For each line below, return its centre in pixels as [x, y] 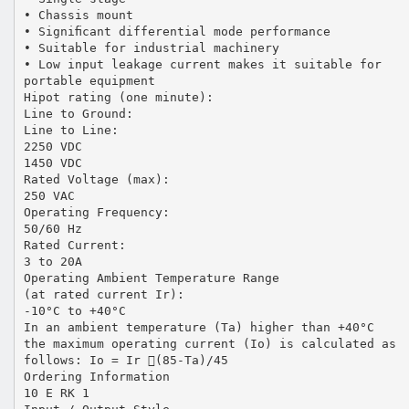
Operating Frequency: [96, 212]
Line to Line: [71, 130]
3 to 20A [52, 261]
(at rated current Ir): [104, 294]
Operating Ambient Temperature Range [151, 278]
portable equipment [89, 80]
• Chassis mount [78, 15]
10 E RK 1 [56, 393]
